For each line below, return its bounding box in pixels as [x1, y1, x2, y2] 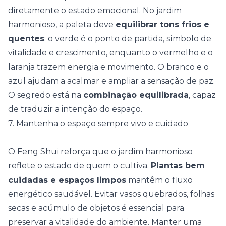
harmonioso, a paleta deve [8, 20, 116, 29]
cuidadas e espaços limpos [8, 175, 126, 185]
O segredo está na [8, 90, 83, 100]
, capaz [189, 90, 216, 100]
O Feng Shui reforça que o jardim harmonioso [8, 147, 193, 156]
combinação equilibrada [83, 90, 189, 100]
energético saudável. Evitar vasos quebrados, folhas [8, 189, 214, 199]
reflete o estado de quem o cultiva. [8, 161, 151, 171]
